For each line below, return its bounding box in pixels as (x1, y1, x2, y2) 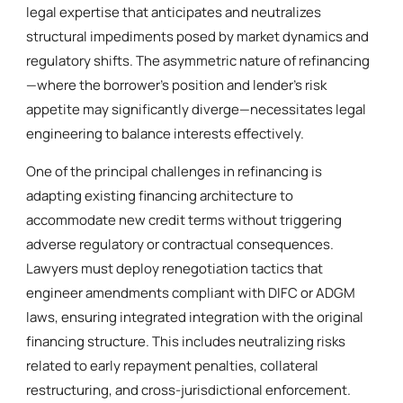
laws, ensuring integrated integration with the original (26, 307, 364, 327)
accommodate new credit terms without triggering (26, 210, 343, 229)
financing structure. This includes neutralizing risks (26, 331, 346, 351)
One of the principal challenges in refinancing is (26, 161, 323, 181)
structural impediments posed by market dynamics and (26, 26, 370, 46)
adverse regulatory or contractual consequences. (26, 234, 335, 254)
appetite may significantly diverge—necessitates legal (26, 99, 367, 119)
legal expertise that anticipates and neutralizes (26, 2, 322, 22)
